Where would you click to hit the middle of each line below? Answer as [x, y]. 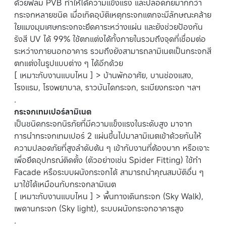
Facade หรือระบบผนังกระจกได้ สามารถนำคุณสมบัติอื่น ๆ [109, 172]
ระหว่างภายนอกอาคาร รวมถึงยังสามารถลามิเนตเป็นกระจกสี [113, 51]
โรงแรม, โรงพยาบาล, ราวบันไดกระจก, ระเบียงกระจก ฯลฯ [107, 88]
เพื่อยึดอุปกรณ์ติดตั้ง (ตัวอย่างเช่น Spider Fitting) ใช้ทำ [108, 160]
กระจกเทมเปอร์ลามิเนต [53, 112]
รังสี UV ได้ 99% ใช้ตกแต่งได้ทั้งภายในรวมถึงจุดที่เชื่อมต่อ [110, 39]
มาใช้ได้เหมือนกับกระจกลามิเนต [65, 184]
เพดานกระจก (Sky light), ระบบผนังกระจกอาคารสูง [99, 209]
